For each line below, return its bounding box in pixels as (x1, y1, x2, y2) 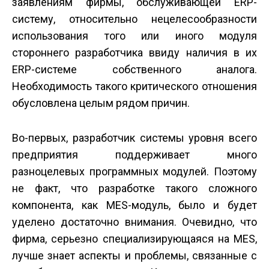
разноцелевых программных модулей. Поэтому (12, 165, 257, 178)
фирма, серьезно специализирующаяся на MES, (12, 232, 257, 245)
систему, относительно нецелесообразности (12, 13, 257, 25)
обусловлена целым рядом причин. (12, 97, 190, 109)
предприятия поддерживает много (12, 148, 257, 161)
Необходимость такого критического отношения (12, 80, 257, 92)
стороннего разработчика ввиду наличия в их (12, 46, 257, 59)
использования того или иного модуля (12, 29, 257, 42)
